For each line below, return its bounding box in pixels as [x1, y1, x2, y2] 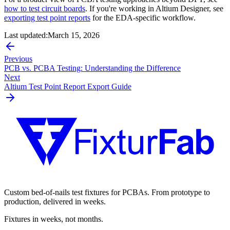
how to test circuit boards [4, 4, 85, 13]
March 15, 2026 [48, 31, 100, 40]
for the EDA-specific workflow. [90, 13, 196, 23]
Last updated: [4, 31, 48, 40]
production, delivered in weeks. [4, 197, 106, 206]
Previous [4, 54, 32, 64]
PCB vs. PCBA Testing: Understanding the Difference [4, 64, 181, 73]
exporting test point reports [4, 13, 90, 23]
